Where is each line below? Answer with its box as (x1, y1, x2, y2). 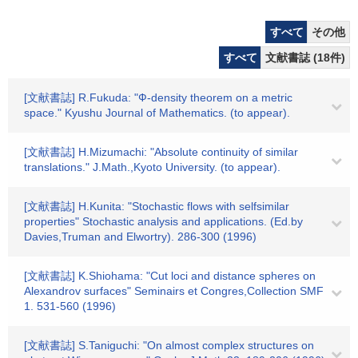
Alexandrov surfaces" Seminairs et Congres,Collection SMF (24, 284, 324, 297)
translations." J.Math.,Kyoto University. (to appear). (24, 161, 280, 173)
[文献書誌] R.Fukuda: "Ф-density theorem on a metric (24, 91, 292, 104)
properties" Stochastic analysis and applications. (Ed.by (24, 215, 303, 228)
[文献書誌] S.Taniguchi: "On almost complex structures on (24, 339, 314, 352)
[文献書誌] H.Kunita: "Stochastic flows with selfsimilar (24, 200, 289, 213)
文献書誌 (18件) (265, 51, 345, 64)
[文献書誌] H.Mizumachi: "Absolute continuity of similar (24, 145, 298, 158)
